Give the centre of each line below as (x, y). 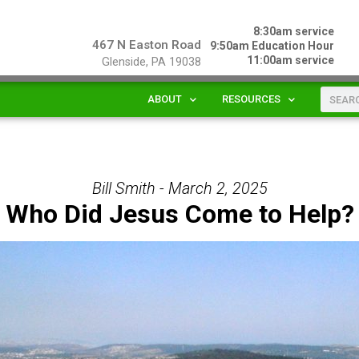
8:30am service (294, 31)
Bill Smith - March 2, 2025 (179, 188)
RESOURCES (251, 99)
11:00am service (291, 60)
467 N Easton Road (146, 45)
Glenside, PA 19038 (151, 62)
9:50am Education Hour (272, 46)
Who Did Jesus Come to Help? (179, 214)
